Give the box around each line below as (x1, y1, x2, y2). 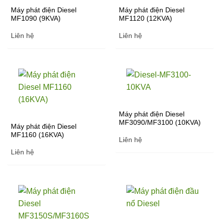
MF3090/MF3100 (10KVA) (118, 119, 201, 127)
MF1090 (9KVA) (10, 15, 61, 23)
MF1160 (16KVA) (10, 131, 64, 139)
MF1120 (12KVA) (118, 15, 172, 23)
